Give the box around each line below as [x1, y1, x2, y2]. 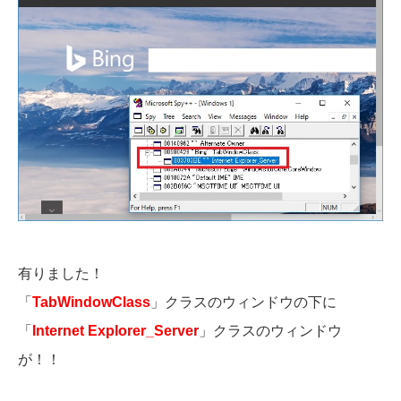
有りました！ [18, 266, 104, 282]
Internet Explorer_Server [32, 323, 199, 339]
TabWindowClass [32, 294, 150, 311]
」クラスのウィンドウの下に [150, 294, 337, 311]
